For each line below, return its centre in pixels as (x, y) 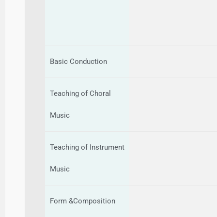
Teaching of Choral (81, 93)
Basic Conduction (79, 61)
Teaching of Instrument (87, 147)
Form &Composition (83, 201)
